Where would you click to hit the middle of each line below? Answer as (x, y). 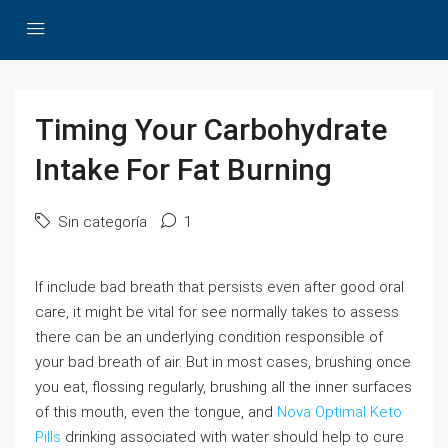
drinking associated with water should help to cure (232, 437)
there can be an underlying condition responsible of (209, 337)
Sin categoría (100, 222)
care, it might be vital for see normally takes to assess (217, 312)
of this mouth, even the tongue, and (156, 412)
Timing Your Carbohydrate (211, 129)
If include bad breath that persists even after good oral (219, 287)
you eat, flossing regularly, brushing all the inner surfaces (223, 387)
